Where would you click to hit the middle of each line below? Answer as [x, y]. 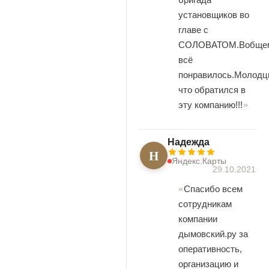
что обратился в [212, 90]
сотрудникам [205, 204]
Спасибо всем [213, 189]
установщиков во [214, 15]
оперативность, [210, 249]
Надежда [189, 142]
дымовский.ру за [213, 234]
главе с [193, 30]
